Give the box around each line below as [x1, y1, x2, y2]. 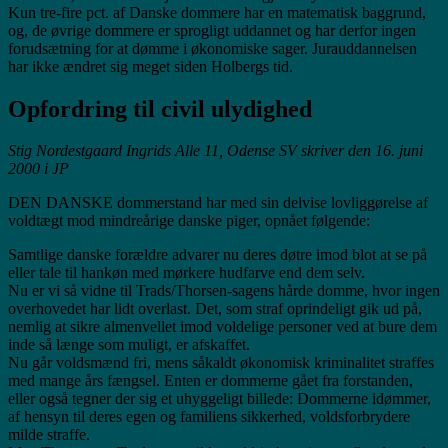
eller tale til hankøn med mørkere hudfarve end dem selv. [8, 264, 365, 282]
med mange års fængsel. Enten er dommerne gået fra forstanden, [8, 372, 413, 390]
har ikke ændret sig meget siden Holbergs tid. [8, 57, 293, 75]
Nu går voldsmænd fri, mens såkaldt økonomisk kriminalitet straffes [8, 354, 434, 372]
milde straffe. [8, 426, 90, 444]
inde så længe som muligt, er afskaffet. [8, 336, 250, 354]
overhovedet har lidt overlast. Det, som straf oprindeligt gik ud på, [8, 300, 422, 318]
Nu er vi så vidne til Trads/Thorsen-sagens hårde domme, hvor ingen [8, 282, 440, 300]
